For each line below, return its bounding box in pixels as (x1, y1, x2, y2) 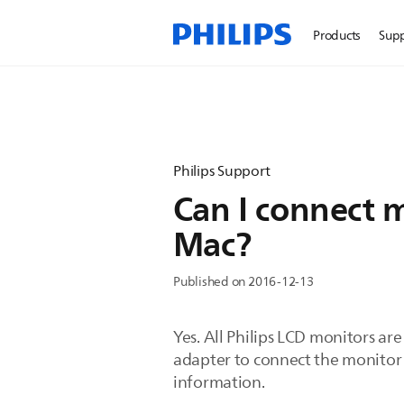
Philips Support (173, 160, 271, 183)
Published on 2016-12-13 (173, 271, 314, 292)
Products (313, 25, 362, 46)
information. (173, 370, 265, 395)
